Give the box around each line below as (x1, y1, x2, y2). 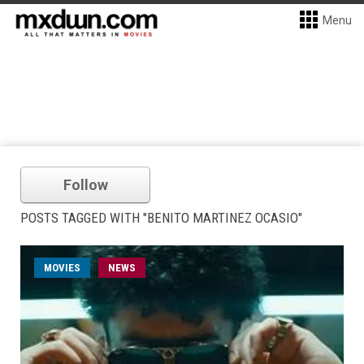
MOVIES (44, 262, 80, 274)
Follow (63, 176, 108, 193)
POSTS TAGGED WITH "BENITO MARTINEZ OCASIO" (20, 210, 302, 226)
